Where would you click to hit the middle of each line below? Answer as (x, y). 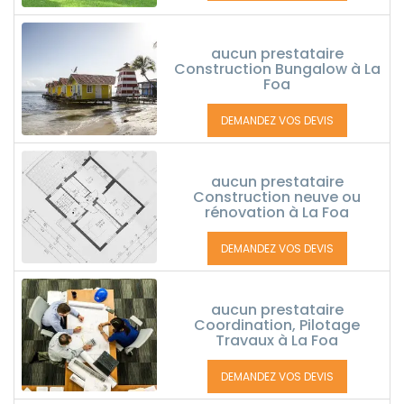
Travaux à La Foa (277, 340)
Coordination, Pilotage (277, 325)
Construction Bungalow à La (277, 69)
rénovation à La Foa (277, 212)
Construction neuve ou (277, 197)
